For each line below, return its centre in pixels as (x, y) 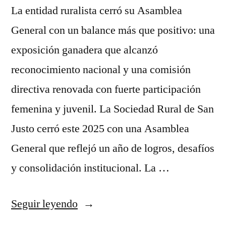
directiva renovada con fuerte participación (106, 90)
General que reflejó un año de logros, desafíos (113, 149)
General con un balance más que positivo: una (113, 31)
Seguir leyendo (44, 204)
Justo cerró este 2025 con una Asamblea (100, 129)
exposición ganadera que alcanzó (84, 50)
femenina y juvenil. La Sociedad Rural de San (112, 109)
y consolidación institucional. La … (90, 168)
